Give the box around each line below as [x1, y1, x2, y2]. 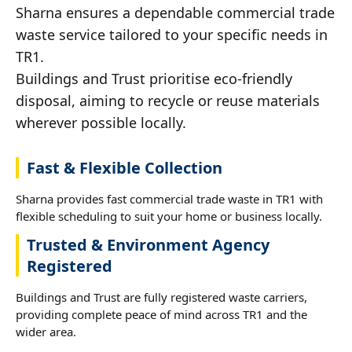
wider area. [16, 323, 76, 339]
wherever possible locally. [16, 112, 186, 132]
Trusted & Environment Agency [27, 233, 269, 255]
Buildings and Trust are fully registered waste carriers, [16, 288, 307, 305]
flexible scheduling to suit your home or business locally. [16, 207, 322, 224]
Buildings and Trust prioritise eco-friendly [16, 68, 292, 88]
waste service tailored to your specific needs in [16, 24, 328, 44]
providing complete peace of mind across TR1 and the [16, 306, 307, 322]
